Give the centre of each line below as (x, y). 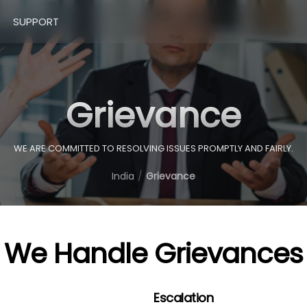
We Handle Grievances (153, 254)
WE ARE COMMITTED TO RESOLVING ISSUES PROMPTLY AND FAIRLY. (153, 148)
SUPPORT (36, 22)
